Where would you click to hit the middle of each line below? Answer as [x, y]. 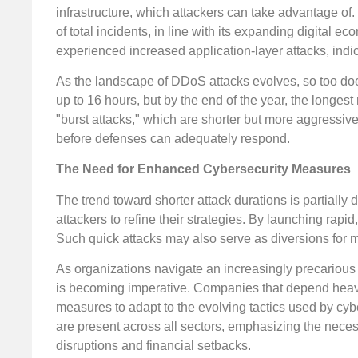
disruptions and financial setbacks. [153, 346]
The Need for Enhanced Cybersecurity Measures [203, 169]
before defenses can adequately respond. [173, 138]
